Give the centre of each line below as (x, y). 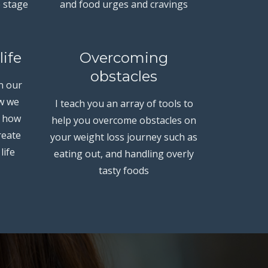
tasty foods (124, 170)
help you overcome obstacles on (124, 120)
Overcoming (124, 57)
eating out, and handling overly (124, 153)
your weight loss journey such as (124, 137)
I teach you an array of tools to (124, 103)
